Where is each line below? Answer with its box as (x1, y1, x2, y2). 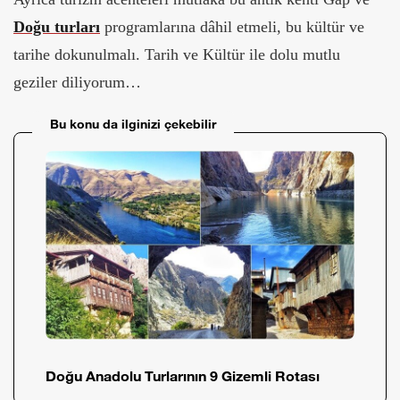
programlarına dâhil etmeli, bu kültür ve (100, 17, 364, 36)
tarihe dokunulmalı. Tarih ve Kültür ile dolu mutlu (13, 45, 340, 63)
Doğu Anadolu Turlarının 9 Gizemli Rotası (46, 367, 320, 385)
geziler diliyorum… (13, 72, 141, 91)
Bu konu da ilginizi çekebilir (50, 115, 216, 131)
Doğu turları (13, 17, 100, 36)
